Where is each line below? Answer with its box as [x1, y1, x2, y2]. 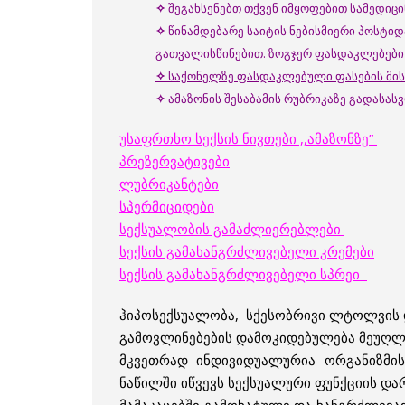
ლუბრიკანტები [119, 174, 219, 193]
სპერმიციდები [119, 197, 214, 215]
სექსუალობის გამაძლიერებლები [119, 220, 344, 238]
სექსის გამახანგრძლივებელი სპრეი [119, 265, 367, 283]
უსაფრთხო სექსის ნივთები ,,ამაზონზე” [119, 129, 377, 147]
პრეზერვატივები [119, 152, 230, 170]
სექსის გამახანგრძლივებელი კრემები [119, 242, 374, 260]
